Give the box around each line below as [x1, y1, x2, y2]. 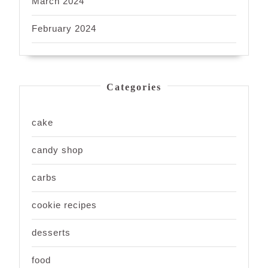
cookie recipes [32, 199, 97, 210]
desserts [32, 227, 71, 237]
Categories [106, 81, 162, 92]
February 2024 [32, 23, 96, 33]
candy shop [32, 144, 83, 155]
